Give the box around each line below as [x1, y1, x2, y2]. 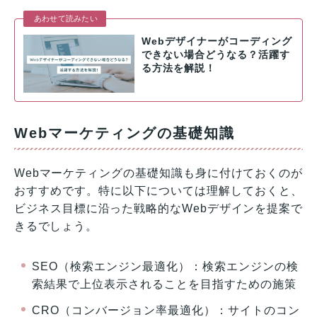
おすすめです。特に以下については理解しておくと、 [14, 185, 303, 197]
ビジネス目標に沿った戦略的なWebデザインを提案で [14, 202, 303, 215]
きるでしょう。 [14, 220, 98, 233]
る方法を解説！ [141, 62, 216, 74]
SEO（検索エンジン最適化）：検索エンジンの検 [32, 260, 299, 273]
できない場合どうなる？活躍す [141, 49, 290, 60]
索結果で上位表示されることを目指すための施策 [32, 278, 296, 291]
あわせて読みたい [34, 13, 98, 23]
